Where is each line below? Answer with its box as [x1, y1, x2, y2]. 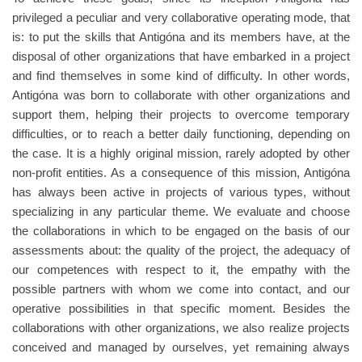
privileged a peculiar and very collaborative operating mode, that [12, 11, 350, 24]
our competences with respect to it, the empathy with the [12, 263, 350, 276]
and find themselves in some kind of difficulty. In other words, [12, 69, 350, 82]
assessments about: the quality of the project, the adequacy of [12, 243, 350, 257]
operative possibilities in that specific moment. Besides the [12, 301, 350, 315]
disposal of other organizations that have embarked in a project [12, 49, 350, 63]
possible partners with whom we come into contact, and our [12, 282, 350, 296]
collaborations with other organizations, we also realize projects [12, 321, 350, 335]
